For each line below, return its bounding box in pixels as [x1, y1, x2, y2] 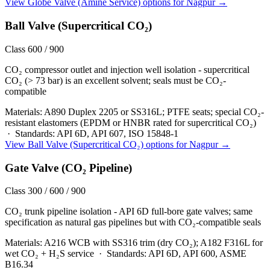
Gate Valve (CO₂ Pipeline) [5, 161, 132, 174]
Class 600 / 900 [5, 43, 64, 54]
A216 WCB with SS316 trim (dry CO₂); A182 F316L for [44, 237, 263, 248]
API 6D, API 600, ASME [148, 248, 246, 259]
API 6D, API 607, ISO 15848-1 [57, 128, 178, 139]
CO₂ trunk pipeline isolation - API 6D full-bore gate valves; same [5, 206, 253, 217]
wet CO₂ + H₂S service [5, 248, 94, 259]
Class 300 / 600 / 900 [5, 186, 86, 196]
